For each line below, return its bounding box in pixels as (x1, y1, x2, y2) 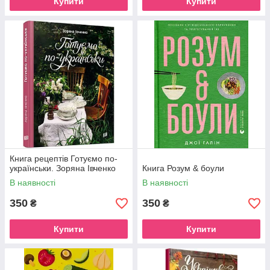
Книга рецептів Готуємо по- (10, 154, 118, 163)
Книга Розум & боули (142, 163, 224, 173)
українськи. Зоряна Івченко (10, 163, 116, 173)
